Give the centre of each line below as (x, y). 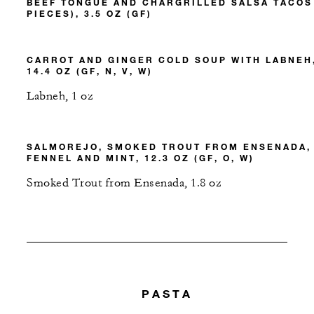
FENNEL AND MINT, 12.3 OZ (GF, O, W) (141, 157)
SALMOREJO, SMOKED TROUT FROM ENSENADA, (169, 146)
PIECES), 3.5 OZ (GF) (89, 13)
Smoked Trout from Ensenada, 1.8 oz (124, 183)
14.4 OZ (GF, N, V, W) (90, 70)
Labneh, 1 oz (60, 96)
